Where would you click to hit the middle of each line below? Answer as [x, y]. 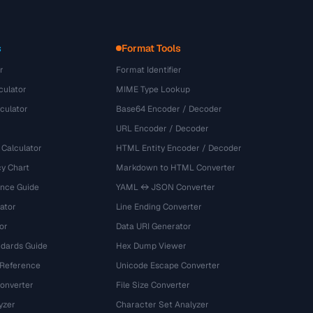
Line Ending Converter [159, 207]
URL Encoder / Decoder [163, 129]
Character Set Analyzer [163, 305]
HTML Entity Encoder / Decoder [179, 148]
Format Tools [152, 48]
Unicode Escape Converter [168, 265]
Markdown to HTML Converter [176, 168]
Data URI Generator [154, 226]
